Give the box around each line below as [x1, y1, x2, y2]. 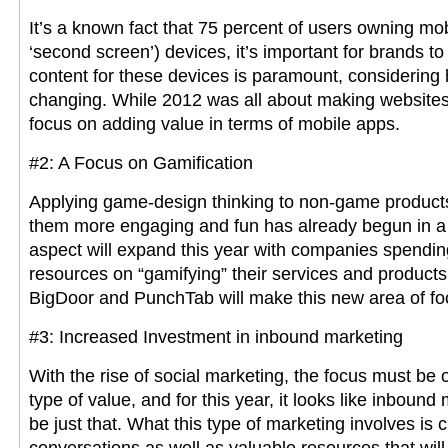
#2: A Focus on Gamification [29, 153, 253, 173]
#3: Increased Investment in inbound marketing [29, 327, 403, 347]
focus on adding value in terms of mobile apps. [29, 114, 400, 134]
